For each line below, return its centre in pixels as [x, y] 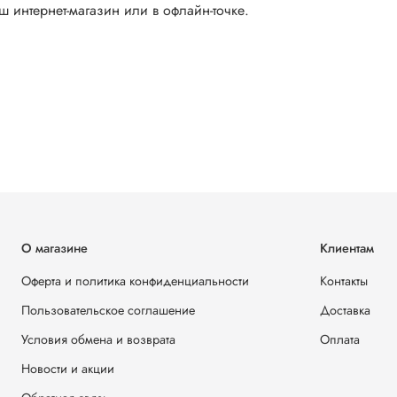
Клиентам [347, 249]
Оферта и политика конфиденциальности [135, 281]
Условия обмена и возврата [98, 340]
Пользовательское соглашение [108, 311]
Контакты [344, 281]
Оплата [340, 340]
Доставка [345, 311]
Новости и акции [68, 369]
